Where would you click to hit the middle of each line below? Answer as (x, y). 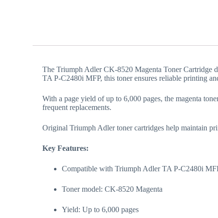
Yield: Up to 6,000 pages (100, 209)
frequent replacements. (77, 107)
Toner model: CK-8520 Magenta (112, 189)
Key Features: (66, 148)
